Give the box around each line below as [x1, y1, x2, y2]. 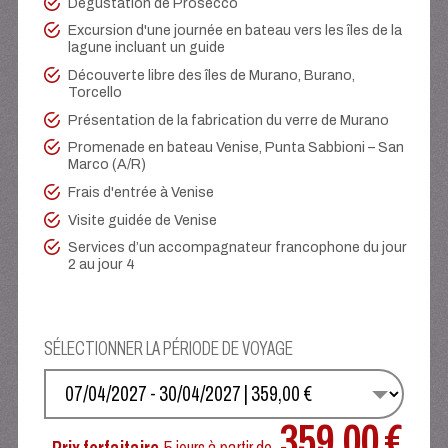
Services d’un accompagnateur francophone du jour [67, 237, 407, 259]
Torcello [67, 82, 122, 104]
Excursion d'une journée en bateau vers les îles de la [67, 20, 402, 42]
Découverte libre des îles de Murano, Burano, [67, 65, 355, 87]
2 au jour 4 [67, 254, 135, 276]
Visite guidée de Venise [67, 209, 217, 231]
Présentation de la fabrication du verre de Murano [67, 109, 389, 131]
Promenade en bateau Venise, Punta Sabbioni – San [67, 137, 404, 159]
